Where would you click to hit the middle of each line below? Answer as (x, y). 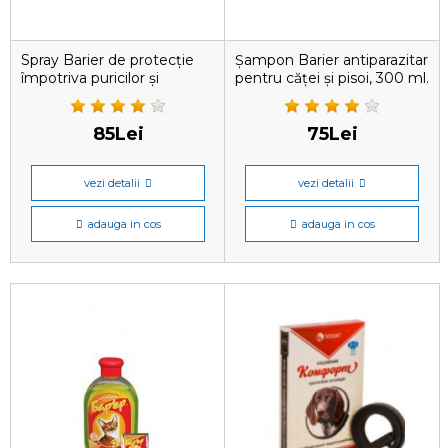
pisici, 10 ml (60, 114)
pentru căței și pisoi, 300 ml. (332, 78)
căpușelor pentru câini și (104, 96)
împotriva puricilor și (90, 78)
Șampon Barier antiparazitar (331, 60)
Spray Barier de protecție (107, 60)
